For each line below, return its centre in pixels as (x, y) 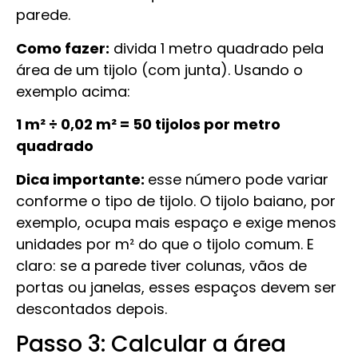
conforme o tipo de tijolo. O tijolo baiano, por (176, 201)
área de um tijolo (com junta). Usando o (159, 70)
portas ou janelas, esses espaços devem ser (176, 287)
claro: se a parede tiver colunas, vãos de (161, 265)
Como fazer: (63, 48)
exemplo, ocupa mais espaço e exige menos (176, 222)
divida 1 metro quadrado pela (217, 48)
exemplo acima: (73, 91)
